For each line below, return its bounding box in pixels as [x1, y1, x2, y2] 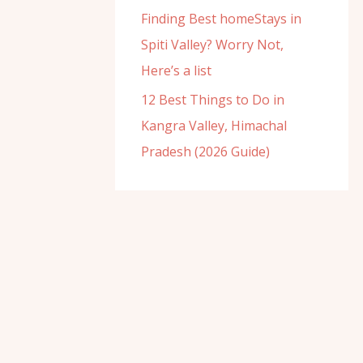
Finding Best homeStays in [141, 10, 301, 28]
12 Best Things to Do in [141, 91, 284, 109]
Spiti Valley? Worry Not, [141, 36, 284, 53]
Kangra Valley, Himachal [141, 117, 287, 135]
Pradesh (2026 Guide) [141, 143, 270, 160]
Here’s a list [141, 62, 211, 79]
